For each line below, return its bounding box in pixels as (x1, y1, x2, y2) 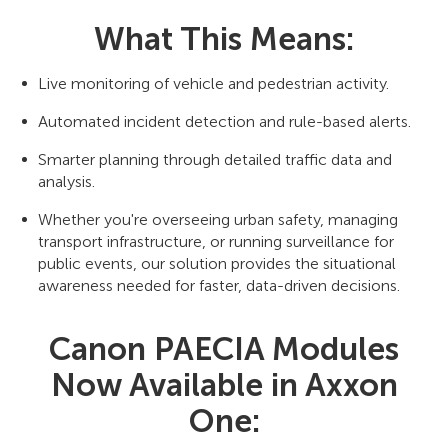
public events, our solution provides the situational (38, 253, 396, 273)
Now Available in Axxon (50, 365, 398, 404)
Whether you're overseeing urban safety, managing (38, 209, 398, 229)
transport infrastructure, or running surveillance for (38, 231, 394, 251)
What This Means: (94, 19, 354, 58)
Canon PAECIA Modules (49, 329, 399, 368)
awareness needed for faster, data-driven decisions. (38, 275, 400, 295)
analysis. (38, 171, 95, 191)
